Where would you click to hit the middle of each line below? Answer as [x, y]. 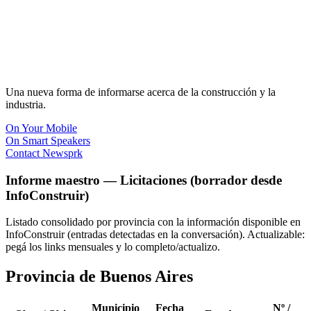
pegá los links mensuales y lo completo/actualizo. [113, 247]
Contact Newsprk [44, 153]
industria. [26, 104]
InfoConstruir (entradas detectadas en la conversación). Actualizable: [155, 235]
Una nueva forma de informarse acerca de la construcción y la [141, 92]
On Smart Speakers [48, 141]
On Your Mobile [41, 128]
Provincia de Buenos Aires [99, 277]
